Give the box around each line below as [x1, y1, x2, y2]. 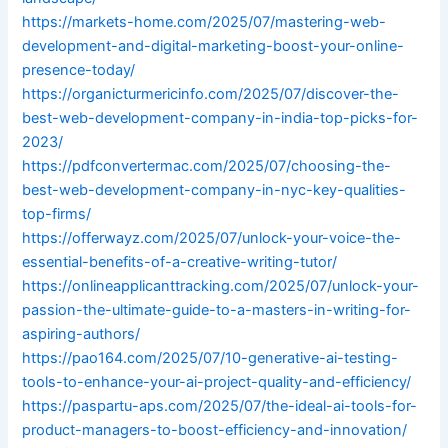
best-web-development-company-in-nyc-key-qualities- [22, 181, 407, 200]
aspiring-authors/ [22, 325, 141, 344]
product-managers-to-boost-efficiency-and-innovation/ [22, 421, 408, 440]
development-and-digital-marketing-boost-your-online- [22, 37, 405, 56]
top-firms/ [22, 205, 92, 224]
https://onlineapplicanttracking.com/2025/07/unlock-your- [22, 277, 420, 296]
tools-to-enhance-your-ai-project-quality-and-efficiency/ [22, 373, 412, 392]
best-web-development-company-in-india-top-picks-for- [22, 109, 419, 128]
